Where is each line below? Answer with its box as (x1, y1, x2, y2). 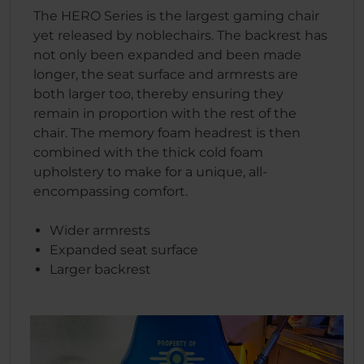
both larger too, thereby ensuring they (33, 85, 284, 102)
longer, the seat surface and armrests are (33, 66, 298, 82)
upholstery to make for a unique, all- (33, 163, 267, 180)
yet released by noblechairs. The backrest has (33, 27, 327, 43)
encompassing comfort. (33, 183, 188, 199)
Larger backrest (50, 261, 151, 277)
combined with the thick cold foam (33, 144, 263, 160)
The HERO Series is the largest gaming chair (33, 7, 319, 24)
